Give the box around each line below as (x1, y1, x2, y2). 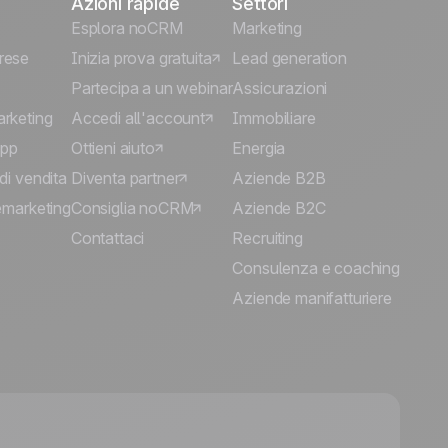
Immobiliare (232, 108, 316, 128)
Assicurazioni (232, 78, 328, 98)
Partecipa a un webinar (70, 78, 233, 98)
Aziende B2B (232, 168, 326, 188)
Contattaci (70, 228, 145, 248)
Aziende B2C (232, 198, 326, 218)
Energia (232, 138, 286, 158)
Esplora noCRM (70, 18, 183, 38)
